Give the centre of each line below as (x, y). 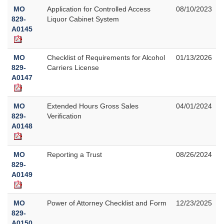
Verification (64, 116)
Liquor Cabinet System (83, 19)
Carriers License (73, 67)
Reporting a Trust (74, 154)
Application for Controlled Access (99, 9)
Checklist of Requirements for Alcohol (106, 57)
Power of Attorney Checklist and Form (107, 203)
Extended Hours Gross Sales (93, 106)
